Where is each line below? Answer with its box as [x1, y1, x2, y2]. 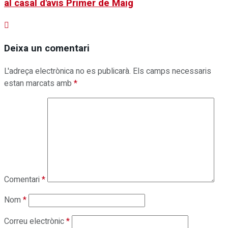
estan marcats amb [4, 77, 74, 90]
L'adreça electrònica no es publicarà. [4, 65, 131, 77]
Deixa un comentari [4, 41, 90, 56]
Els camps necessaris [133, 65, 211, 77]
